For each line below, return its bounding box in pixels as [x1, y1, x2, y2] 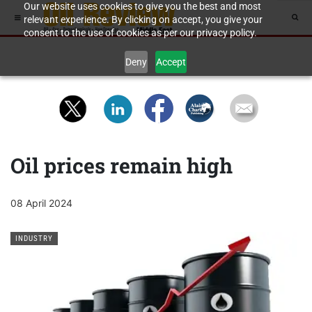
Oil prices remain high [10, 152, 233, 179]
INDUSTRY [15, 234, 53, 243]
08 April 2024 [10, 197, 72, 209]
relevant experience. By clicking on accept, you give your [23, 14, 263, 25]
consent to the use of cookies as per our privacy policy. [23, 27, 257, 38]
